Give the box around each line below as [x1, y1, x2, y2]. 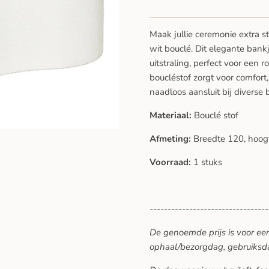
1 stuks [193, 156, 222, 169]
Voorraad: [150, 156, 193, 169]
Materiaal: [150, 109, 194, 122]
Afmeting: [150, 133, 193, 145]
